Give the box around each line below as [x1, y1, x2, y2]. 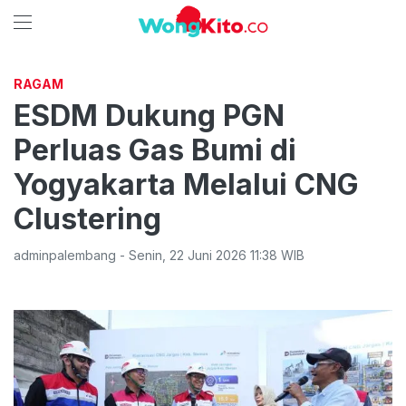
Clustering [14, 201, 161, 237]
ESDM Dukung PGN [14, 98, 285, 133]
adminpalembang [14, 247, 116, 263]
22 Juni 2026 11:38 [169, 247, 277, 263]
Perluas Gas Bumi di [14, 132, 296, 168]
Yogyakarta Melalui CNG [14, 167, 359, 202]
